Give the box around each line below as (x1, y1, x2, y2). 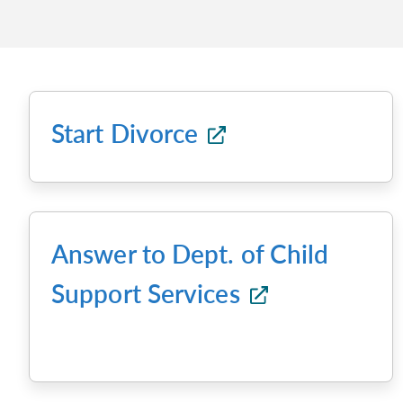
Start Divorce (51, 118, 205, 148)
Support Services (51, 278, 246, 309)
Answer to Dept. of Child (51, 238, 329, 269)
